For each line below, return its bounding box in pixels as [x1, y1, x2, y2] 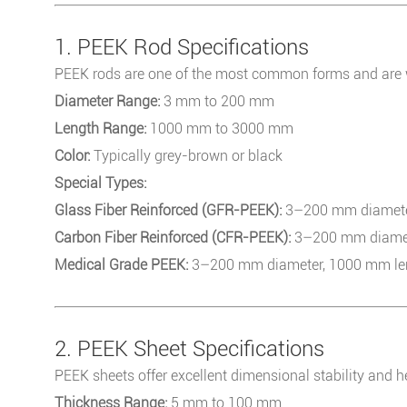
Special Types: [55, 174, 146, 192]
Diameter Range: [55, 92, 160, 110]
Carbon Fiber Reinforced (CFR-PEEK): [55, 228, 291, 246]
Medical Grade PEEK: [55, 255, 188, 273]
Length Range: [55, 119, 146, 137]
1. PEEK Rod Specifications [55, 34, 309, 60]
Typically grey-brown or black [90, 146, 283, 164]
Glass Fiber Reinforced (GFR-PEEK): [55, 201, 282, 219]
